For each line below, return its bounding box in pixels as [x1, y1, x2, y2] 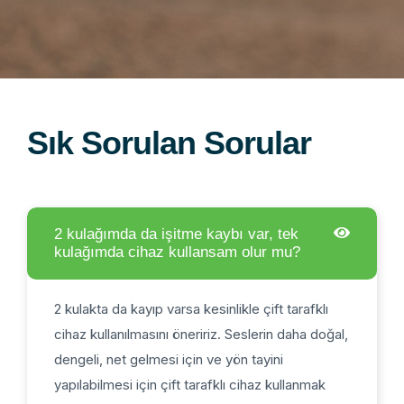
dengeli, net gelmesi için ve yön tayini [54, 350, 283, 368]
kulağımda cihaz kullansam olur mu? [54, 243, 300, 261]
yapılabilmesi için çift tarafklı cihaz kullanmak [54, 375, 326, 393]
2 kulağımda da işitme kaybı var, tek [54, 225, 298, 243]
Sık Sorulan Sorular [27, 124, 311, 161]
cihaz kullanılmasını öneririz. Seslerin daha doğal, [54, 325, 348, 343]
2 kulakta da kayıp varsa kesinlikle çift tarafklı [54, 299, 328, 317]
